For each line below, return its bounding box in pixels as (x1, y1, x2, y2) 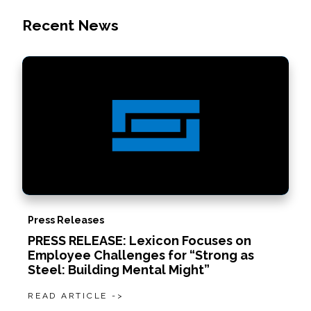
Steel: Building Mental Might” (28, 262, 210, 277)
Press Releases (28, 215, 104, 226)
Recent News (22, 17, 119, 34)
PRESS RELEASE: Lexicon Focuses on (28, 233, 251, 248)
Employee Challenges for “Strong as (28, 248, 254, 262)
